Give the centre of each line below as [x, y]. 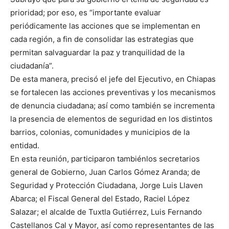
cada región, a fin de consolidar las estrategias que [102, 39]
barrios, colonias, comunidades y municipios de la [100, 132]
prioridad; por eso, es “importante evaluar [86, 13]
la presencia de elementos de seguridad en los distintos [111, 119]
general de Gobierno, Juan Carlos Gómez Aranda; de [105, 172]
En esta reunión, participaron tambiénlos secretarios [105, 159]
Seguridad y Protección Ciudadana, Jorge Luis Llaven [107, 186]
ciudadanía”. [32, 66]
